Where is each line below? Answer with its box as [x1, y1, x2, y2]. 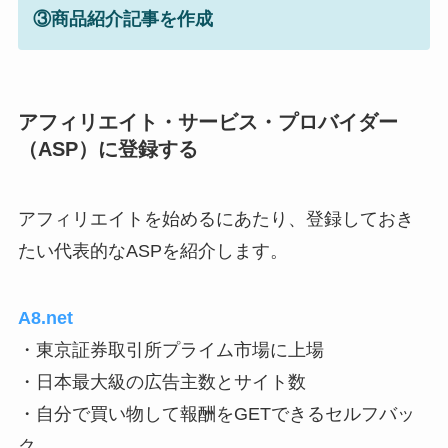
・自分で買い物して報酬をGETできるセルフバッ [17, 404, 415, 425]
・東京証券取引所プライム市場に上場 [17, 340, 324, 361]
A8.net [17, 308, 73, 329]
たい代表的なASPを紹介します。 [17, 240, 288, 261]
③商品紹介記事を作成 [32, 8, 213, 29]
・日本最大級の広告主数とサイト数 [17, 372, 306, 393]
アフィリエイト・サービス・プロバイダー [17, 111, 398, 134]
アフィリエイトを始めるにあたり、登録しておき [17, 208, 414, 229]
